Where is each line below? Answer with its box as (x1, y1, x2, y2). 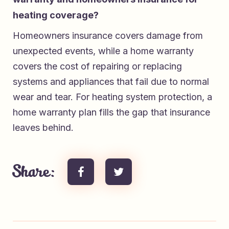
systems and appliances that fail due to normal (13, 76, 209, 87)
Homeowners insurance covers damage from (13, 30, 203, 41)
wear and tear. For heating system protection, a (13, 91, 212, 102)
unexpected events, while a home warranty (13, 45, 194, 56)
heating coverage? (13, 9, 99, 20)
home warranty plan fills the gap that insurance (13, 106, 210, 118)
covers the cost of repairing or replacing (13, 60, 182, 72)
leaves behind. (13, 122, 74, 133)
